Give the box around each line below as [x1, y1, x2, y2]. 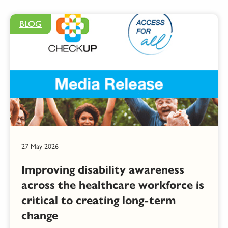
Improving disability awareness [21, 163, 184, 177]
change [21, 209, 58, 223]
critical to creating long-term [21, 193, 176, 208]
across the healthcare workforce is [21, 178, 204, 192]
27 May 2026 [21, 142, 59, 151]
